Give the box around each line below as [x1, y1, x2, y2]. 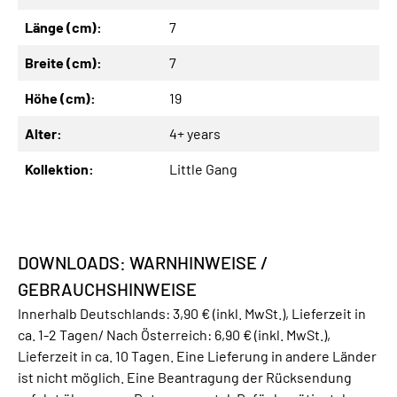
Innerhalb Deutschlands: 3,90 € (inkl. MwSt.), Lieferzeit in [18, 305, 366, 323]
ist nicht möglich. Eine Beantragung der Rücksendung [18, 369, 352, 386]
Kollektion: [25, 160, 94, 178]
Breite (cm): [25, 54, 102, 72]
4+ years [169, 125, 221, 143]
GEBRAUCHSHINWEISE [18, 278, 197, 300]
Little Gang [169, 160, 237, 178]
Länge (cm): [25, 19, 102, 36]
